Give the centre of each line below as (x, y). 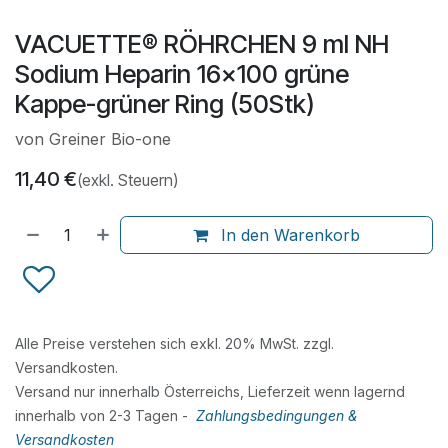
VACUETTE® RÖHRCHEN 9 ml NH (202, 43)
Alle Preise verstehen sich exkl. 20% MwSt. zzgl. (174, 343)
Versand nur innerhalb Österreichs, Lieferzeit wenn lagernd (210, 391)
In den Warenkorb (288, 234)
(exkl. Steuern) (127, 179)
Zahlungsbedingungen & (277, 415)
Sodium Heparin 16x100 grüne (182, 73)
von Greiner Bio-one (93, 138)
